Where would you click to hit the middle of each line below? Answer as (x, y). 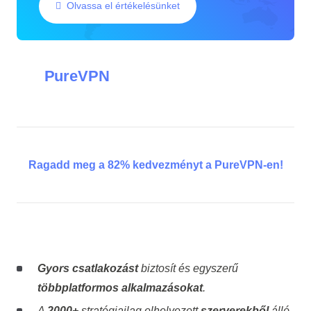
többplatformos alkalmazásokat (120, 287)
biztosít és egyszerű (188, 268)
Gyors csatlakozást (87, 268)
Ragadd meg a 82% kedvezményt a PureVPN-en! (155, 165)
